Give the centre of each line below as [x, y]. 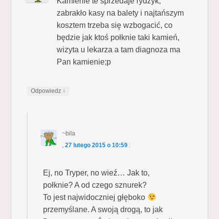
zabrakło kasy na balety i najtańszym [120, 13]
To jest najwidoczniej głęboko [95, 197]
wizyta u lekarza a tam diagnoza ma [119, 49]
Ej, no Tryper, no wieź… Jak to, [97, 173]
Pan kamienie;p [84, 62]
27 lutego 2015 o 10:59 [96, 145]
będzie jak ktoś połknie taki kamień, [118, 37]
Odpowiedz [47, 91]
